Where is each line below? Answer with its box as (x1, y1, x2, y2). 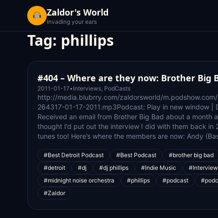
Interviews (73, 85, 101, 92)
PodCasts (104, 85, 130, 92)
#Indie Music (141, 164, 176, 171)
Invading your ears (47, 18, 97, 25)
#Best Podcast (116, 151, 156, 159)
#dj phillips (99, 164, 128, 171)
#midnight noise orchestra (44, 177, 114, 184)
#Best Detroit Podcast (44, 151, 104, 159)
